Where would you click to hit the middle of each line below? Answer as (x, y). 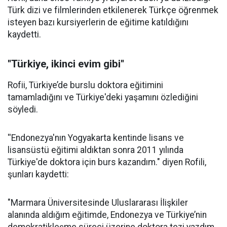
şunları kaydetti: (38, 174)
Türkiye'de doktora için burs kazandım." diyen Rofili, (107, 162)
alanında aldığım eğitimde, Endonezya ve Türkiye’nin (107, 215)
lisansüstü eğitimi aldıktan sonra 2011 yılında (96, 150)
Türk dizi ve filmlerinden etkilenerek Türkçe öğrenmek (113, 10)
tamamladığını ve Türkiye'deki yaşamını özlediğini (103, 97)
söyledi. (23, 109)
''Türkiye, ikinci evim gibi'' (66, 64)
